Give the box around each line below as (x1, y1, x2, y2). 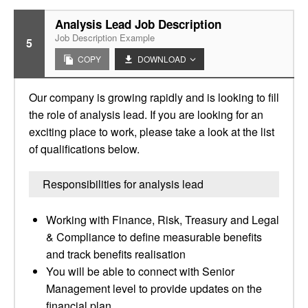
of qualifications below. (29, 141, 140, 157)
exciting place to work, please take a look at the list (29, 124, 274, 140)
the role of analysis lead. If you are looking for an (29, 107, 263, 122)
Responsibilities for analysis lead (43, 176, 203, 192)
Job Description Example (55, 31, 155, 44)
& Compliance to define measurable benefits (46, 229, 262, 245)
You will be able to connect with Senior (46, 263, 234, 279)
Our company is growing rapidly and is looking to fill (29, 89, 279, 105)
